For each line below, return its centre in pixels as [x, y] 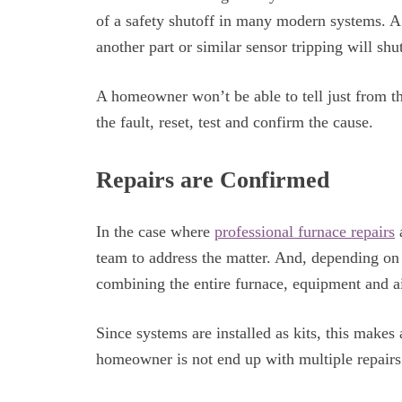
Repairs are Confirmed [213, 179]
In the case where [155, 231]
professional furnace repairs [305, 231]
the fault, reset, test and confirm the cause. [235, 122]
